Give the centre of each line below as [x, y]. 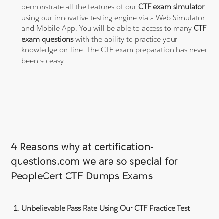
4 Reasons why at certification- [82, 146]
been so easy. [44, 60]
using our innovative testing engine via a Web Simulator [113, 17]
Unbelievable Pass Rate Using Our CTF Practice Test [106, 208]
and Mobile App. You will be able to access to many [108, 28]
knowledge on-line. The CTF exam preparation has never [115, 49]
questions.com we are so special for [94, 161]
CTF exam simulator [172, 6]
